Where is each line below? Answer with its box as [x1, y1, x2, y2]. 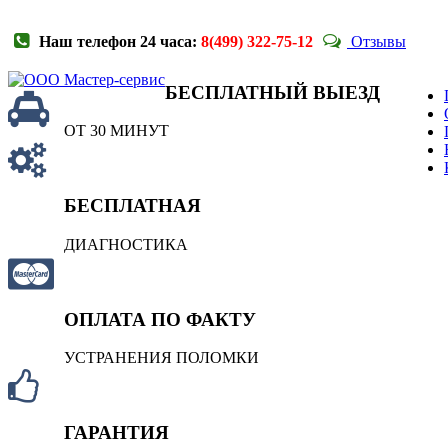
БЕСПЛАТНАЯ [64, 195, 201, 217]
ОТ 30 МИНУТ [64, 122, 169, 140]
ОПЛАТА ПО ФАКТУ [64, 308, 256, 330]
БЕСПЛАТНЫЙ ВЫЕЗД [165, 81, 380, 103]
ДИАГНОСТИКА [64, 235, 188, 253]
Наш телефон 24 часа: [35, 33, 201, 50]
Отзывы [347, 33, 406, 50]
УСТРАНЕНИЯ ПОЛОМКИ [64, 349, 259, 367]
